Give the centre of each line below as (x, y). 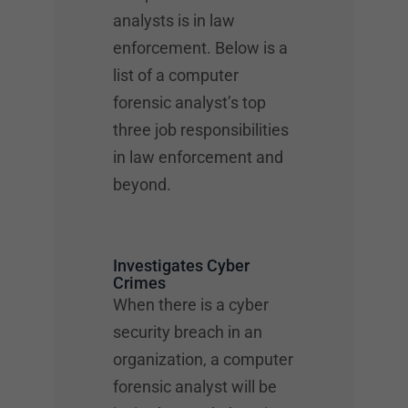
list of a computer (176, 75)
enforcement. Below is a (200, 48)
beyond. (142, 184)
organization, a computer (203, 359)
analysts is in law (174, 20)
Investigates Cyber (181, 265)
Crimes (139, 283)
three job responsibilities (201, 130)
